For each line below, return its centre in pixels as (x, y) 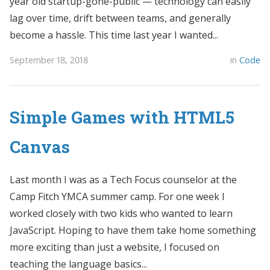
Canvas (40, 147)
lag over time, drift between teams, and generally (120, 18)
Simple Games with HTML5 (122, 117)
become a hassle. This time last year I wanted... (114, 35)
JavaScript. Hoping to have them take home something (133, 231)
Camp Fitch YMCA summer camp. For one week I (117, 197)
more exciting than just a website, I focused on (115, 247)
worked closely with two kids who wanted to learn (121, 214)
